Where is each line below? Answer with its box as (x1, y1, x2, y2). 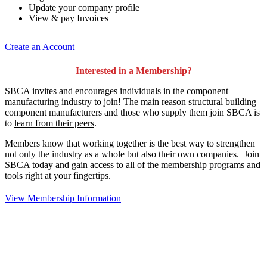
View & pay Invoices (29, 13, 108, 24)
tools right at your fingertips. (5, 170, 111, 181)
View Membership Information (5, 193, 121, 203)
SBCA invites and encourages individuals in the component (5, 85, 228, 96)
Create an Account (5, 42, 74, 52)
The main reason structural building (123, 96, 256, 107)
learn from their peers (14, 117, 94, 128)
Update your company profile (29, 2, 139, 13)
